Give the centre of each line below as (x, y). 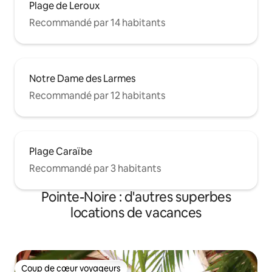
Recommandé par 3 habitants (95, 169)
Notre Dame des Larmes (82, 79)
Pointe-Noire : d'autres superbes (136, 197)
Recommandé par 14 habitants (97, 23)
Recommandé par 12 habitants (97, 96)
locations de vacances (136, 213)
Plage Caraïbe (61, 152)
